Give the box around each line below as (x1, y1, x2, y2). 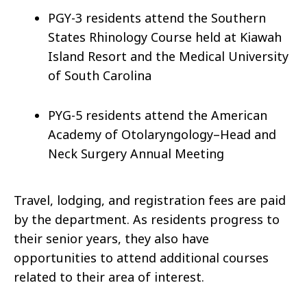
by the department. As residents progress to (14, 211, 280, 228)
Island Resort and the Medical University (48, 48, 288, 65)
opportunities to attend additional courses (14, 249, 269, 267)
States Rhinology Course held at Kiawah (48, 29, 282, 46)
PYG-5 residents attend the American (48, 107, 267, 124)
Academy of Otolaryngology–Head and (48, 126, 276, 143)
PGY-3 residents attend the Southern (48, 10, 266, 27)
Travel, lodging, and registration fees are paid (14, 192, 286, 209)
